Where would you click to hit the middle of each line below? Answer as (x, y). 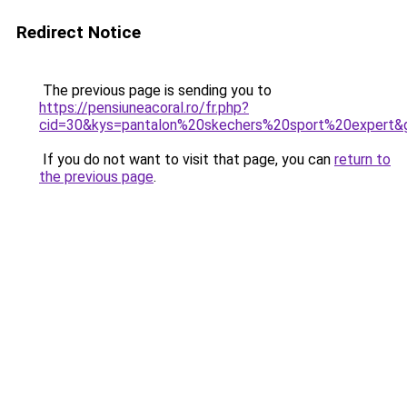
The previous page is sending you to (155, 90)
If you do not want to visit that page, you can (187, 159)
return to (362, 159)
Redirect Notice (79, 32)
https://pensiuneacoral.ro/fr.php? (144, 108)
